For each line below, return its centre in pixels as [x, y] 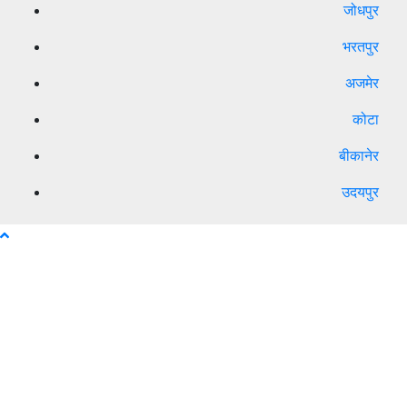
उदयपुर [360, 191]
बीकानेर [359, 155]
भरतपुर [361, 46]
